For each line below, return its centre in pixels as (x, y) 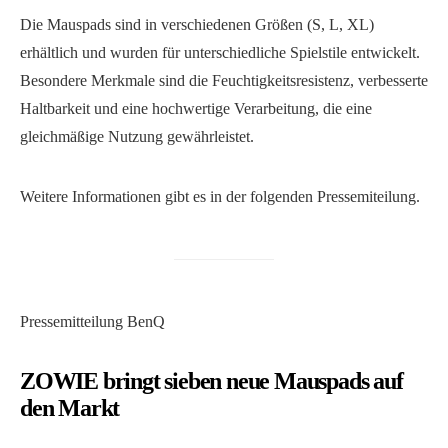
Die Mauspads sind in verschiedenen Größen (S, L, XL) (197, 25)
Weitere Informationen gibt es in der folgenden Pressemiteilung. (220, 197)
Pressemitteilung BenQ (92, 322)
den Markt (70, 408)
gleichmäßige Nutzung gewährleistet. (137, 137)
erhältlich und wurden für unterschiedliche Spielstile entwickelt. (220, 53)
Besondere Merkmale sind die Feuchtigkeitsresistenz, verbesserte (224, 81)
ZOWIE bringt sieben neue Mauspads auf (211, 381)
